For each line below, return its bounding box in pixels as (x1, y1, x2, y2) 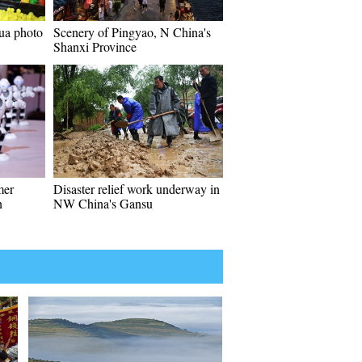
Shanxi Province (53, 38, 137, 55)
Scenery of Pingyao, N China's (53, 23, 211, 40)
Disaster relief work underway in (53, 180, 220, 197)
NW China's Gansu (53, 195, 153, 212)
